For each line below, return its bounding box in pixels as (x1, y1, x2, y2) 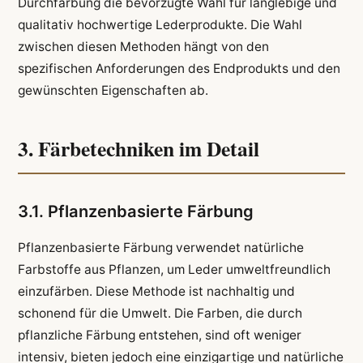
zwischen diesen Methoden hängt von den (17, 38, 269, 54)
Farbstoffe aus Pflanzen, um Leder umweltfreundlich (17, 261, 331, 277)
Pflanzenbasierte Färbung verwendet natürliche (17, 239, 304, 255)
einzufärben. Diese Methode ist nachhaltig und (17, 283, 295, 299)
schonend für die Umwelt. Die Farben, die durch (17, 305, 302, 321)
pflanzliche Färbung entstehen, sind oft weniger (17, 327, 301, 343)
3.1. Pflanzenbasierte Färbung (17, 201, 254, 221)
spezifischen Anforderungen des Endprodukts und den (17, 60, 340, 76)
